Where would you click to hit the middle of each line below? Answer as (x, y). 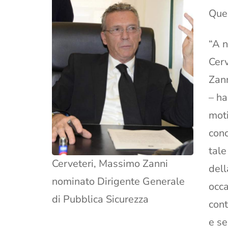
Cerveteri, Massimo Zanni (110, 164)
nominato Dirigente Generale (118, 182)
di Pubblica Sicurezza (100, 199)
